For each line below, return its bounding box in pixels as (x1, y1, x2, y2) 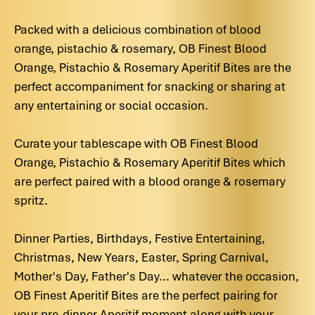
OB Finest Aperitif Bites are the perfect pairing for (14, 288, 278, 303)
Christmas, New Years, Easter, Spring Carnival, (14, 250, 269, 265)
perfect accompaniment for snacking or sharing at (14, 79, 285, 94)
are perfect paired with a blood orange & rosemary (14, 174, 285, 189)
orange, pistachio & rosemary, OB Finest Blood (14, 41, 266, 56)
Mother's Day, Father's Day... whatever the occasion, (14, 269, 299, 284)
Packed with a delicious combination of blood (14, 22, 261, 37)
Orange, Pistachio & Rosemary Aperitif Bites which (14, 155, 285, 170)
